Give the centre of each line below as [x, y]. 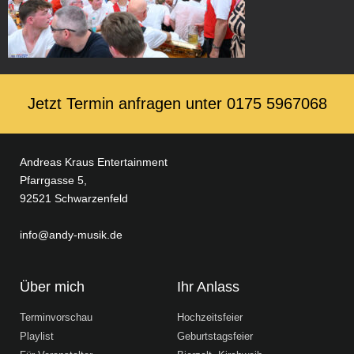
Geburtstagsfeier [215, 336]
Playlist [37, 336]
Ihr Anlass [208, 286]
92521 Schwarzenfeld [74, 199]
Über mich [52, 286]
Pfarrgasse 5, [53, 181]
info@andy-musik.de [71, 235]
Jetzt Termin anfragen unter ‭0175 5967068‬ [177, 104]
